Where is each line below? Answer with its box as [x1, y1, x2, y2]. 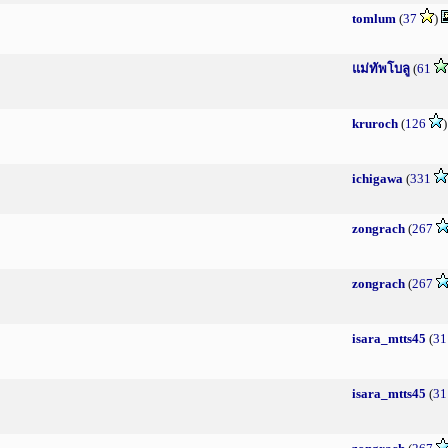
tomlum [352, 11, 396, 26]
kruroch [352, 116, 398, 131]
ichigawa [352, 171, 403, 186]
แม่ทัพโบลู [352, 61, 410, 76]
